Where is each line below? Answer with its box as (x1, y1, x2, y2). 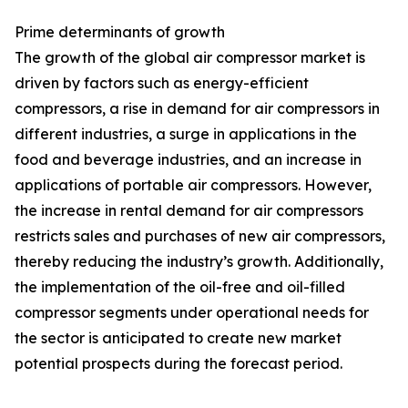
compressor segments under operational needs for (15, 303, 369, 322)
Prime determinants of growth (15, 23, 225, 42)
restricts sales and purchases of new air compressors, (15, 227, 385, 246)
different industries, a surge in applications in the (15, 125, 357, 144)
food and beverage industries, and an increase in (15, 150, 362, 169)
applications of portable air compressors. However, (15, 176, 372, 195)
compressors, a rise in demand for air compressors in (15, 99, 380, 118)
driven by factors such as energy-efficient (15, 74, 309, 93)
